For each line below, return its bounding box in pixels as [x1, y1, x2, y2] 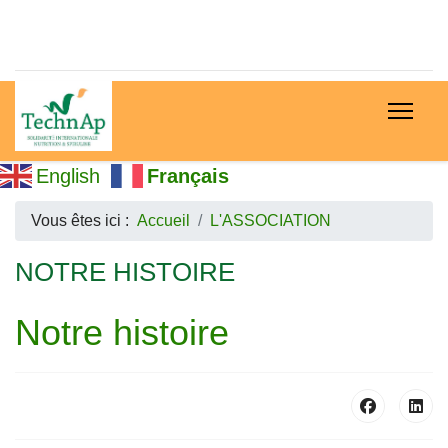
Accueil [137, 212, 190, 229]
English [36, 165, 100, 187]
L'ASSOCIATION [210, 212, 331, 229]
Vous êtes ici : [31, 212, 137, 229]
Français [147, 165, 229, 187]
